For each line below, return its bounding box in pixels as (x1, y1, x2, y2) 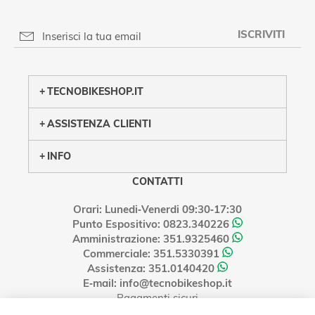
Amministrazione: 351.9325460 (72, 232, 229, 246)
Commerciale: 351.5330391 (82, 247, 219, 261)
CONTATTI (132, 175, 183, 188)
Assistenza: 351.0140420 (87, 262, 214, 276)
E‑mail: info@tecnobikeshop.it (83, 276, 232, 290)
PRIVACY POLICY (77, 46, 159, 59)
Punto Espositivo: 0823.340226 (72, 217, 229, 231)
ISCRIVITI (237, 27, 285, 41)
